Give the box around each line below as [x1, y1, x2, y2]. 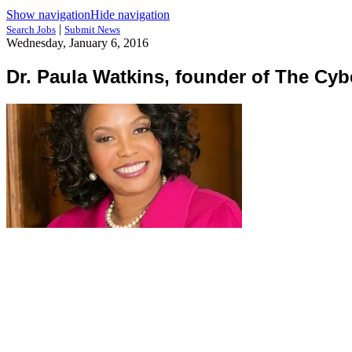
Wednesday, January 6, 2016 [6, 36, 148, 49]
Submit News [64, 24, 120, 35]
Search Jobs [6, 24, 56, 35]
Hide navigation [90, 8, 170, 21]
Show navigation [6, 8, 90, 21]
